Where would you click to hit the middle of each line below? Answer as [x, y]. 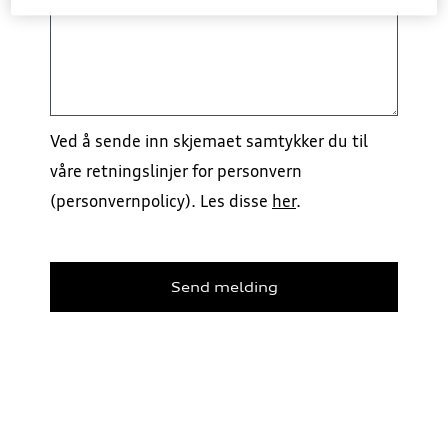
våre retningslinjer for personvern [176, 170]
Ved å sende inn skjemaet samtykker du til [209, 140]
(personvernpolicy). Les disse [161, 200]
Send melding [224, 286]
